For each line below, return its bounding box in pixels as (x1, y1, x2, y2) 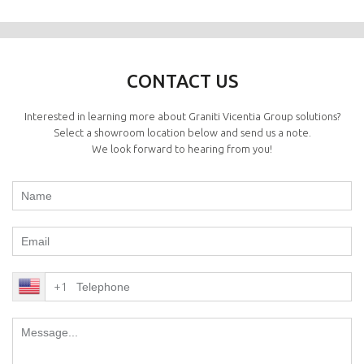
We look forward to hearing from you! (92, 143, 272, 155)
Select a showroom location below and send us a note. (53, 127, 311, 139)
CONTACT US (126, 71, 238, 92)
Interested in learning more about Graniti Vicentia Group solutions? (24, 110, 340, 123)
